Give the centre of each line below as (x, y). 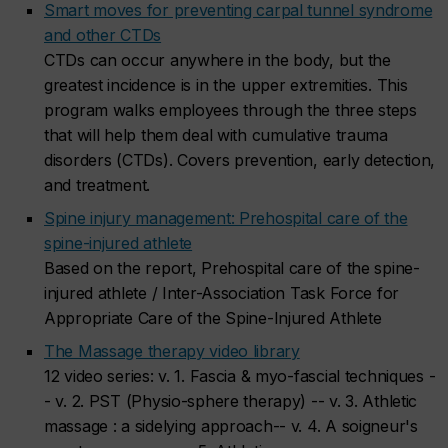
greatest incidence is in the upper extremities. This (226, 85)
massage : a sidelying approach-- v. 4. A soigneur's (231, 426)
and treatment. (97, 185)
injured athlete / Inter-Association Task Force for (222, 293)
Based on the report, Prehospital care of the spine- (232, 268)
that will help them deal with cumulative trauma (216, 135)
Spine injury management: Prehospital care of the (226, 218)
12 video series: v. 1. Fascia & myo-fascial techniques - (240, 376)
